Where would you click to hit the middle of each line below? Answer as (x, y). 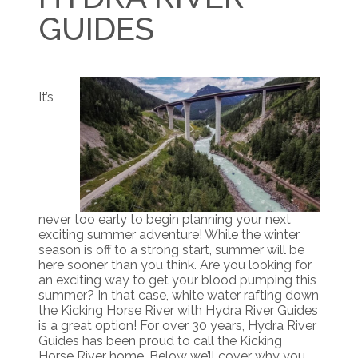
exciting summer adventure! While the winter (169, 235)
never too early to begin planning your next (165, 220)
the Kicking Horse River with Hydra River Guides (178, 311)
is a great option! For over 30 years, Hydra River (177, 326)
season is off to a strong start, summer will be (171, 250)
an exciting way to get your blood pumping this (177, 280)
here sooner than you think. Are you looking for (175, 265)
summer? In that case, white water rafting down (179, 296)
